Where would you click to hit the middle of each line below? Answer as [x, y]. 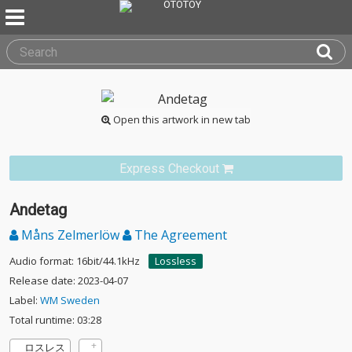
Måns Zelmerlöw [70, 235]
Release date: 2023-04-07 [69, 280]
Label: [25, 300]
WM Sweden [70, 300]
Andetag [38, 210]
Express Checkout [169, 169]
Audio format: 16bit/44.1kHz [75, 261]
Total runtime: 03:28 [55, 320]
